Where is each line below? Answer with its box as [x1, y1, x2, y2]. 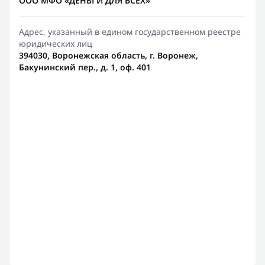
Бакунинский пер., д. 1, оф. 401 [19, 62, 151, 73]
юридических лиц [19, 38, 92, 49]
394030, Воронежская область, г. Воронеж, [19, 50, 198, 61]
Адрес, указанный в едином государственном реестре [19, 26, 241, 37]
